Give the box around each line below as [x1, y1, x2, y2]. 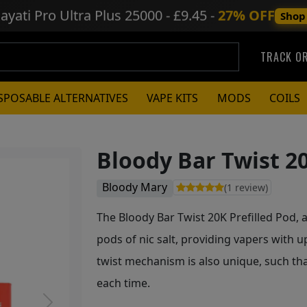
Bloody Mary [102, 180, 167, 195]
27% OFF [218, 5, 275, 24]
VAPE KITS [147, 90, 199, 106]
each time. [97, 275, 150, 291]
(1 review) [224, 180, 268, 194]
